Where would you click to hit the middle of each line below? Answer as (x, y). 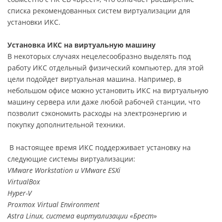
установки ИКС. (34, 22)
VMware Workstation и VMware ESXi (64, 170)
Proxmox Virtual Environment (54, 204)
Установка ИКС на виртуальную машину (82, 45)
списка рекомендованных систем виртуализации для (99, 10)
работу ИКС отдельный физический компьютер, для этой (106, 67)
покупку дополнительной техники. (66, 124)
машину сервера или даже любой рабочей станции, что (104, 102)
